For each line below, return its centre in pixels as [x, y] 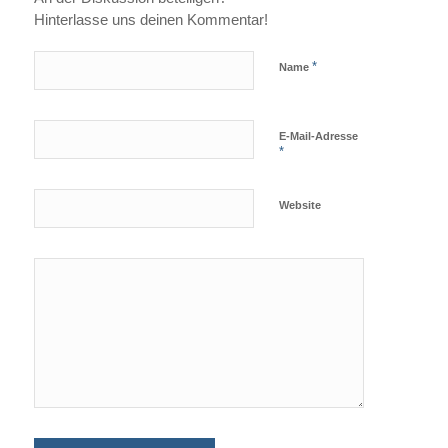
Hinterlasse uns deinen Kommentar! [150, 20]
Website [299, 205]
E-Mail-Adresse [318, 136]
